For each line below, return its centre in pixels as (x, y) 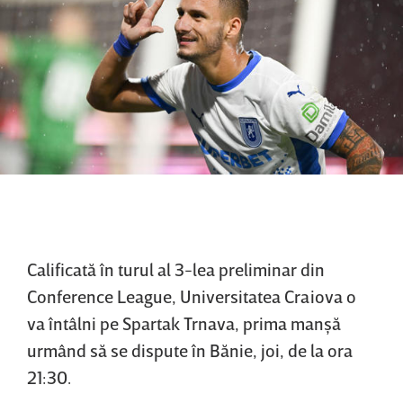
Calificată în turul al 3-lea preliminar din (176, 269)
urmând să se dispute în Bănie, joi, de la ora (190, 350)
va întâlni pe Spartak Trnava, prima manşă (184, 323)
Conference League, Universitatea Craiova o (192, 296)
